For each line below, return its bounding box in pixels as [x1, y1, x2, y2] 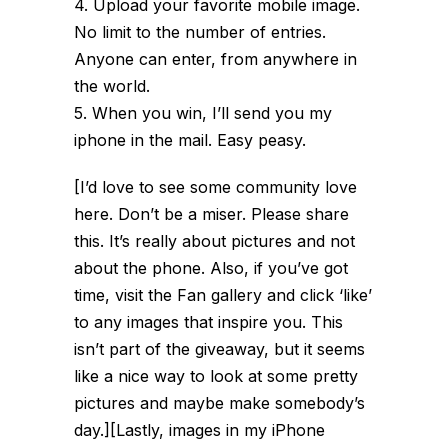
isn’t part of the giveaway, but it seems [74, 339, 365, 359]
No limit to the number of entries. [74, 22, 326, 42]
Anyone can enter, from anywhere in [74, 49, 357, 69]
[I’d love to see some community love [74, 177, 357, 197]
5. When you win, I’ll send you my [74, 103, 332, 123]
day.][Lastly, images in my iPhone [74, 420, 325, 440]
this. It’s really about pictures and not [74, 231, 355, 251]
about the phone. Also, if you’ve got [74, 258, 348, 278]
